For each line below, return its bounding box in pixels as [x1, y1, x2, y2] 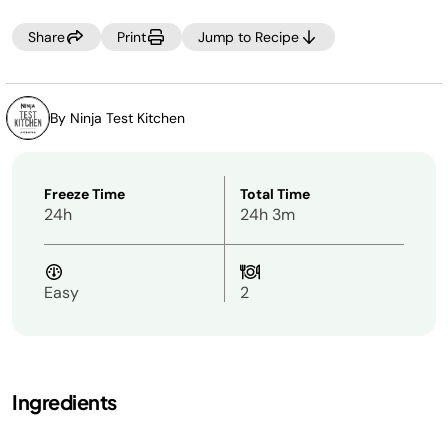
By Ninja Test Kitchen [50, 109, 185, 127]
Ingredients [12, 389, 117, 414]
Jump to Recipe [198, 28, 299, 46]
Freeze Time [44, 185, 125, 203]
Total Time [240, 185, 310, 203]
